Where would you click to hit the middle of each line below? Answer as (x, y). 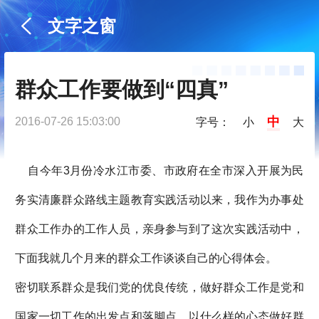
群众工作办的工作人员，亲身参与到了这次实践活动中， (159, 229)
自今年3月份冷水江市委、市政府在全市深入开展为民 (159, 171)
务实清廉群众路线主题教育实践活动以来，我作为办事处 (159, 200)
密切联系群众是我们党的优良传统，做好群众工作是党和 (159, 288)
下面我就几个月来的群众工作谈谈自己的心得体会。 (146, 258)
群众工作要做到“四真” (122, 90)
